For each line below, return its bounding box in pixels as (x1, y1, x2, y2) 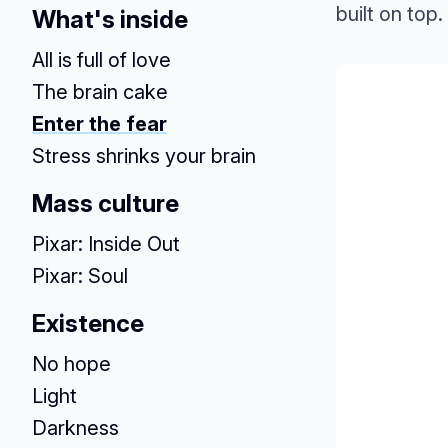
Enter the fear (32, 112, 167, 136)
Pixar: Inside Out (32, 232, 180, 256)
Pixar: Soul (32, 264, 128, 288)
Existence (32, 309, 144, 338)
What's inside (32, 5, 188, 34)
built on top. (336, 2, 443, 26)
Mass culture (32, 189, 179, 218)
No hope (32, 352, 111, 376)
